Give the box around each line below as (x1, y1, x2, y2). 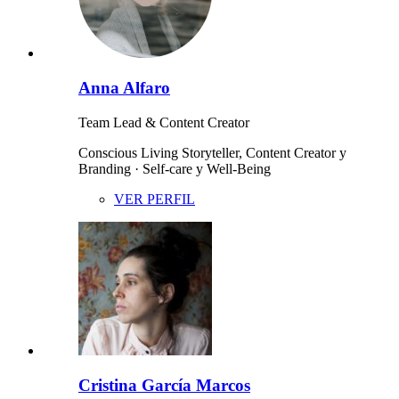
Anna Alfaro (78, 78, 170, 98)
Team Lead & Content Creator (78, 114, 249, 130)
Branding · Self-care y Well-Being (78, 160, 271, 176)
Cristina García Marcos (78, 375, 250, 395)
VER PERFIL (114, 191, 195, 207)
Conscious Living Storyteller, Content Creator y (78, 144, 346, 160)
